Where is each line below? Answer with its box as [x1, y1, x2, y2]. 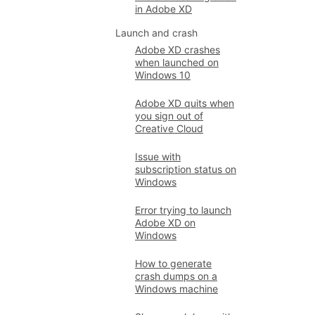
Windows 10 [135, 69, 191, 81]
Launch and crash [115, 27, 198, 39]
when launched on [135, 56, 219, 68]
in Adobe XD [135, 3, 192, 15]
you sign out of [135, 110, 203, 122]
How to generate [135, 257, 212, 269]
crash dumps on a [135, 270, 217, 282]
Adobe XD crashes [135, 44, 220, 56]
